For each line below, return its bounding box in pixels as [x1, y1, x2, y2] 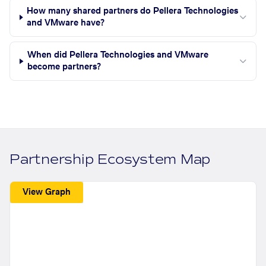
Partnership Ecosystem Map [9, 151, 211, 169]
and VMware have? [27, 19, 105, 28]
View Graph [23, 188, 71, 197]
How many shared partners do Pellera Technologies [27, 7, 239, 16]
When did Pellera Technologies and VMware [27, 51, 209, 60]
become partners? [27, 63, 102, 72]
